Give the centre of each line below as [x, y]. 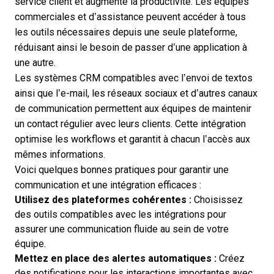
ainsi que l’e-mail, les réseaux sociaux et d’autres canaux [136, 93]
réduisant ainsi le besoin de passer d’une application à [131, 47]
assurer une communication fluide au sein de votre [122, 229]
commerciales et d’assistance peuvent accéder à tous [130, 17]
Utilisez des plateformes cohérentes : [103, 200]
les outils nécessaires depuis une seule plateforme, [126, 32]
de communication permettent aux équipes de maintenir [133, 109]
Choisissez [217, 200]
